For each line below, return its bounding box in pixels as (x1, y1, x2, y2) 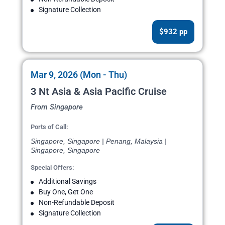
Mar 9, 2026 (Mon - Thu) (31, 69, 127, 80)
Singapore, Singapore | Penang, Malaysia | (31, 137, 167, 146)
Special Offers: (31, 164, 74, 172)
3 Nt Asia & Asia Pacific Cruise (31, 85, 167, 98)
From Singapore (31, 102, 83, 112)
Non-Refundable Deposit (39, 198, 115, 207)
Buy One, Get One (39, 188, 93, 196)
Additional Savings (39, 177, 96, 186)
